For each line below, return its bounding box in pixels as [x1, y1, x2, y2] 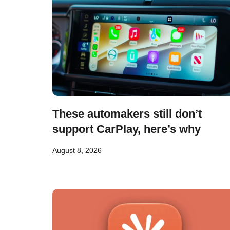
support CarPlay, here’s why [52, 123, 201, 136]
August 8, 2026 [52, 146, 102, 155]
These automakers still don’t [52, 107, 202, 120]
